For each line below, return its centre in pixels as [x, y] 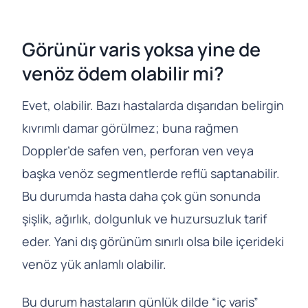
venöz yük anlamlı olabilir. [94, 264]
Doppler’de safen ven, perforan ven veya [138, 151]
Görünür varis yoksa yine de [141, 49]
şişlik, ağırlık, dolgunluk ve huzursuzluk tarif [144, 219]
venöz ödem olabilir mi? [123, 73]
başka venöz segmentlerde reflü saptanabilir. [151, 174]
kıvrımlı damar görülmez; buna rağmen [130, 128]
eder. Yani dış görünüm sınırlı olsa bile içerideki [153, 242]
